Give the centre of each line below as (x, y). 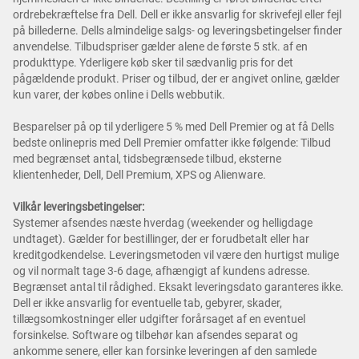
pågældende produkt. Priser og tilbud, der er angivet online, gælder (176, 79)
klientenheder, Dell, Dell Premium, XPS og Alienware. (139, 175)
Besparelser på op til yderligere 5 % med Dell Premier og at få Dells (173, 127)
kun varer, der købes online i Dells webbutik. (119, 95)
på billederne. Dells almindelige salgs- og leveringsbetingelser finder (177, 31)
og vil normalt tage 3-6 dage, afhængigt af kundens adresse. (161, 271)
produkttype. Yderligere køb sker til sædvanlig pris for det (153, 63)
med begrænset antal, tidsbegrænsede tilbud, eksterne (147, 159)
